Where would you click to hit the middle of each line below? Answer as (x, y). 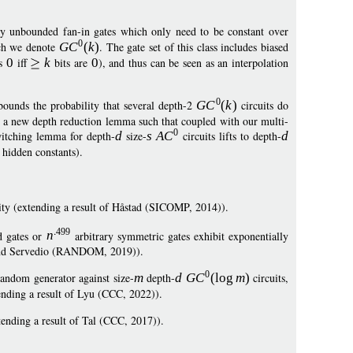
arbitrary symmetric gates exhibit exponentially (180, 236)
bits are (71, 63)
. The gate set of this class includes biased (194, 47)
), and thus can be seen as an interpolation (193, 63)
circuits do (263, 105)
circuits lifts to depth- (230, 136)
